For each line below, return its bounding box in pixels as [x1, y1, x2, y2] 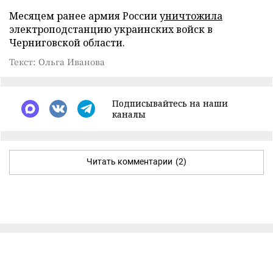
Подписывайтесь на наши [112, 97, 228, 109]
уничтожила [160, 9, 222, 23]
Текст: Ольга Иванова [9, 55, 105, 68]
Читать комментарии [87, 156, 172, 166]
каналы [112, 108, 146, 120]
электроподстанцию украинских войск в [9, 22, 213, 36]
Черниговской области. [9, 35, 125, 49]
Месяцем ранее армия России [9, 9, 160, 23]
